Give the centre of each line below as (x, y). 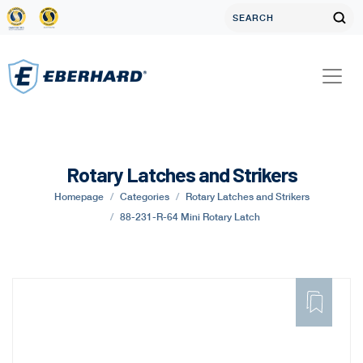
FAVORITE (322, 305)
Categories (144, 196)
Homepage (79, 196)
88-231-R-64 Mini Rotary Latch (190, 216)
